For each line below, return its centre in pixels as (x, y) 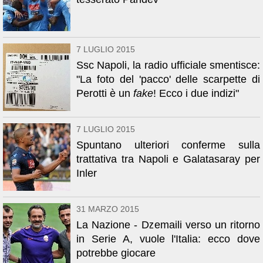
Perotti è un (105, 93)
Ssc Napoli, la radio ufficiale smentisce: (168, 65)
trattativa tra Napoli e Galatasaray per (168, 159)
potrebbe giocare (116, 253)
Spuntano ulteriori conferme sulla (168, 145)
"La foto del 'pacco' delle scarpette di (168, 79)
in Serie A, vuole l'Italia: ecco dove (168, 239)
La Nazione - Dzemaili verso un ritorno (168, 225)
